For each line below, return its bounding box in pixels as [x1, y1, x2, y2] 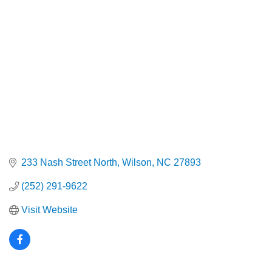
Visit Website [21, 205, 78, 216]
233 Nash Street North [21, 157, 117, 168]
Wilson [122, 157, 152, 168]
